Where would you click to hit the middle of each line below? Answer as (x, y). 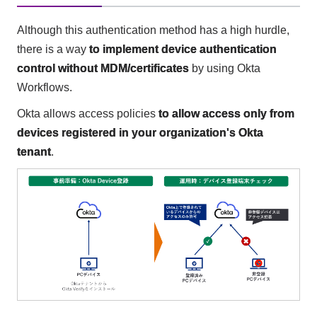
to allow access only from (226, 113)
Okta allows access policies (87, 113)
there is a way (53, 49)
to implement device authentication (183, 49)
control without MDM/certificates (103, 68)
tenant (34, 151)
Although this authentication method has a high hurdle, (153, 30)
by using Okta (224, 68)
